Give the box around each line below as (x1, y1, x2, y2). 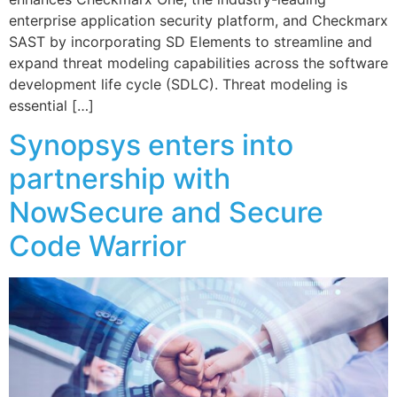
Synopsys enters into (9, 128, 293, 163)
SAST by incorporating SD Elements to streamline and (9, 32, 372, 51)
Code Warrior (9, 229, 186, 264)
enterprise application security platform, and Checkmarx (9, 11, 388, 29)
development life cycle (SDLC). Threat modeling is (9, 74, 347, 93)
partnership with (9, 161, 230, 197)
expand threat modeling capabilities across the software (9, 53, 388, 72)
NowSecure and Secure (9, 195, 323, 230)
